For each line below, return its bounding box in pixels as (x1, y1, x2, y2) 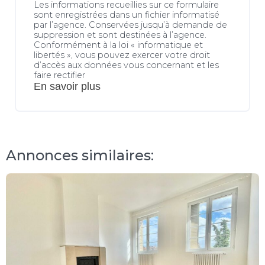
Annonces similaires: (6, 146, 154, 164)
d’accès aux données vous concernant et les (34, 59, 219, 70)
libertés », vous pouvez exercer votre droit (34, 49, 210, 60)
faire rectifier (34, 69, 85, 80)
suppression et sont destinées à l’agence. (34, 29, 206, 40)
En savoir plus (34, 80, 101, 92)
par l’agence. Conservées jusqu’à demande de (34, 19, 227, 30)
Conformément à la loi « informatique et (34, 39, 203, 50)
